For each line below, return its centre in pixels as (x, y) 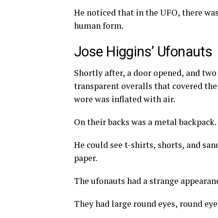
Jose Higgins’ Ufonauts (143, 51)
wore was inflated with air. (125, 99)
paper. (86, 158)
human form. (100, 25)
